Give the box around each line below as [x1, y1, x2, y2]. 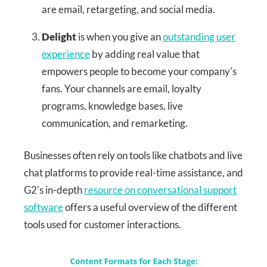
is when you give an [76, 30, 163, 43]
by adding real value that [90, 47, 200, 60]
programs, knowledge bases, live [42, 99, 183, 112]
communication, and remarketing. [42, 116, 188, 129]
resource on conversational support [84, 184, 237, 197]
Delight [42, 30, 76, 43]
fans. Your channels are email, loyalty [42, 82, 201, 95]
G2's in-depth [24, 184, 84, 197]
